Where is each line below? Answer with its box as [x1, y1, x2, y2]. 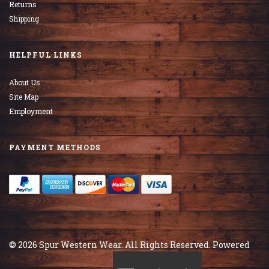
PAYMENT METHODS [9, 142, 101, 152]
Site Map [9, 91, 38, 101]
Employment [9, 106, 53, 116]
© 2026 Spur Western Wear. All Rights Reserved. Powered [9, 238, 250, 250]
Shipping [9, 13, 39, 23]
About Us [9, 77, 40, 87]
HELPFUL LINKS [9, 49, 82, 59]
